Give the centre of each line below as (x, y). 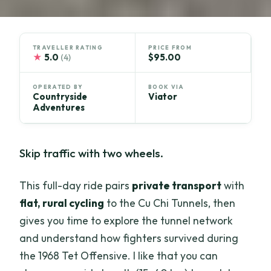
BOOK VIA (166, 87)
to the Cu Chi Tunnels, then (170, 203)
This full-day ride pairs (76, 185)
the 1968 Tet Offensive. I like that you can (119, 255)
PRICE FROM (170, 47)
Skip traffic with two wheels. (92, 153)
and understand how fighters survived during (129, 238)
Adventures (59, 108)
